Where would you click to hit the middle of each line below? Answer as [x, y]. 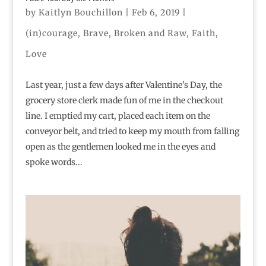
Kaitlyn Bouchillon [80, 12]
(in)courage [51, 33]
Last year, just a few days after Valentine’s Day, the [123, 85]
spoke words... [54, 162]
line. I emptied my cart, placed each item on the [118, 115]
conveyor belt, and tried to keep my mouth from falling [132, 131]
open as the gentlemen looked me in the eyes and [120, 146]
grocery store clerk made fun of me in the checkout [124, 100]
